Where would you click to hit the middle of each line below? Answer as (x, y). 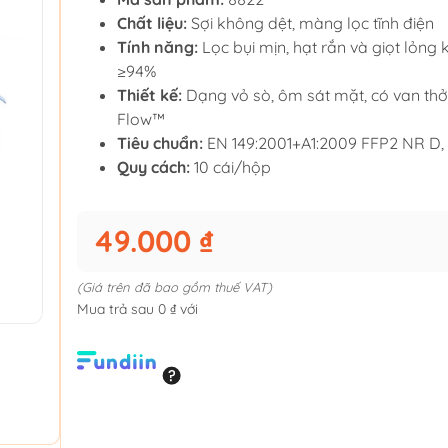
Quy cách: (153, 167)
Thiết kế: (149, 95)
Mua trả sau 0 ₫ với (137, 309)
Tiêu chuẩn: (160, 143)
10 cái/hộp (230, 167)
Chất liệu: (152, 23)
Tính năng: (157, 47)
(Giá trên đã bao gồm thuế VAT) (174, 287)
